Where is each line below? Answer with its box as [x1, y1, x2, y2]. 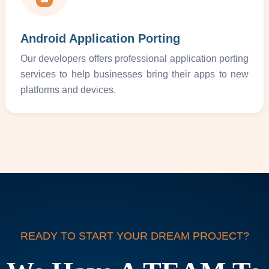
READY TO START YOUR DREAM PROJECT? [20, 229, 249, 242]
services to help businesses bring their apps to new [20, 68, 249, 79]
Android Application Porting [20, 31, 180, 45]
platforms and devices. [20, 84, 116, 95]
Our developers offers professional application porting [20, 53, 249, 64]
